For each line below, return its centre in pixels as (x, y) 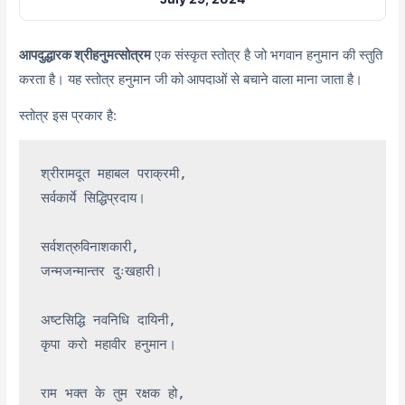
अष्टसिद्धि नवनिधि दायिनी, (109, 320)
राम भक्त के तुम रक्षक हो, (113, 394)
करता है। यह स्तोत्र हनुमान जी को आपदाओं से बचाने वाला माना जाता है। (191, 79)
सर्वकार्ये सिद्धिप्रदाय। (94, 198)
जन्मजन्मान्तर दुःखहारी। (102, 272)
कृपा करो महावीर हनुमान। (109, 345)
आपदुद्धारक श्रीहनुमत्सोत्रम (85, 54)
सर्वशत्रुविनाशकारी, (90, 247)
